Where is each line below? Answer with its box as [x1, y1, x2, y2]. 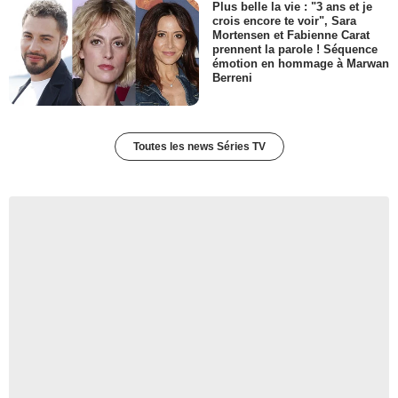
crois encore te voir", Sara [212, 13, 356, 28]
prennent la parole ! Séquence [212, 42, 378, 56]
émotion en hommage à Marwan [212, 56, 389, 70]
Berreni [212, 71, 252, 84]
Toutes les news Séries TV [132, 140, 266, 153]
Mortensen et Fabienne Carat [212, 28, 370, 42]
